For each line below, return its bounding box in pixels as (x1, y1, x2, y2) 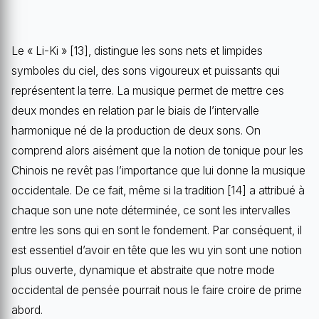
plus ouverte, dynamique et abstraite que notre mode (11, 263, 275, 278)
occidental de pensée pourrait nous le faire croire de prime (11, 283, 302, 298)
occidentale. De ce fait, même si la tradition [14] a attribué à (11, 184, 305, 198)
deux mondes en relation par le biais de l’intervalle (11, 104, 259, 118)
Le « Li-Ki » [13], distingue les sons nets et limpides (11, 44, 263, 58)
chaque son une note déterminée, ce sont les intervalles (11, 204, 291, 218)
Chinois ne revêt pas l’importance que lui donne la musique (11, 164, 305, 178)
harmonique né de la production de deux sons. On (11, 124, 261, 138)
